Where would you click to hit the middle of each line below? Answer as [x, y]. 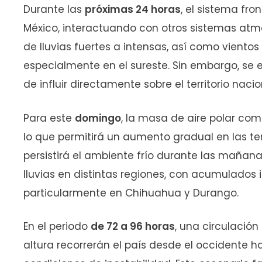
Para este [49, 118]
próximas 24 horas [133, 10]
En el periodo [57, 227]
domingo [98, 118]
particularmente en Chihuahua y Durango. [131, 193]
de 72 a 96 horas [133, 227]
